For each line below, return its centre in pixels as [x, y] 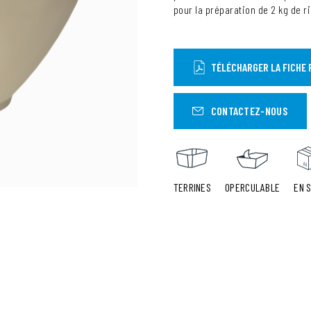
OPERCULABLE [253, 187]
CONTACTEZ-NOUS [249, 111]
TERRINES [192, 187]
